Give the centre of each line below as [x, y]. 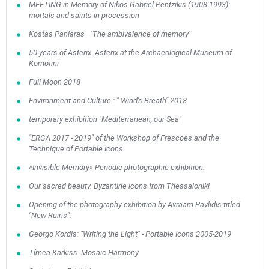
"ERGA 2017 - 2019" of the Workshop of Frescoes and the [124, 138]
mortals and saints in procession [84, 15]
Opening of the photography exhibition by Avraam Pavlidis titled [134, 204]
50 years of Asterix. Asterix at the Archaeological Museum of [130, 53]
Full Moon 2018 [54, 82]
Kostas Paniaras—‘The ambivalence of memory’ [109, 34]
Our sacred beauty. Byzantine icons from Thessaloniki [119, 186]
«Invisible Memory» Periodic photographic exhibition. [116, 167]
